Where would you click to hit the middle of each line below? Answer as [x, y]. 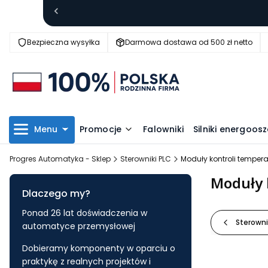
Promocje [100, 129]
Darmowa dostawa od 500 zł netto [189, 42]
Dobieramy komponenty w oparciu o [99, 248]
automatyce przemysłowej [79, 226]
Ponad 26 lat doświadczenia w [85, 213]
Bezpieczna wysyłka [63, 42]
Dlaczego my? [56, 193]
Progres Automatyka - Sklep [60, 159]
